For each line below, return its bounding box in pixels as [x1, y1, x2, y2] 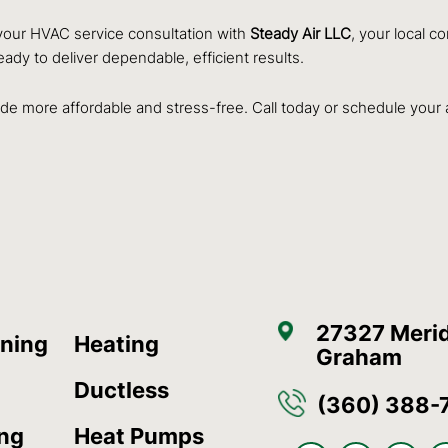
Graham [315, 343, 402, 370]
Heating [74, 330, 160, 357]
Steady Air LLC [250, 24, 351, 44]
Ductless [74, 376, 170, 403]
